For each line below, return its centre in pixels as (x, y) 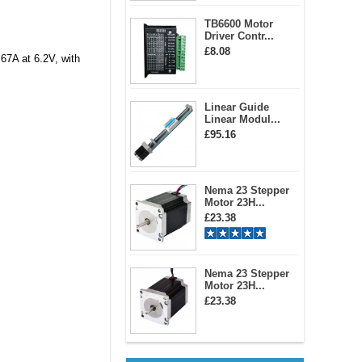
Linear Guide (237, 107)
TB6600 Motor (239, 24)
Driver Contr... (239, 36)
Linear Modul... (242, 119)
